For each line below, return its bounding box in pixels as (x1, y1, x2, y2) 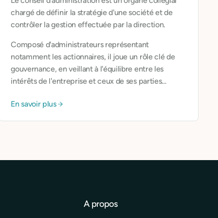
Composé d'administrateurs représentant (11, 40, 149, 49)
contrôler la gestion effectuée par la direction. (11, 20, 165, 29)
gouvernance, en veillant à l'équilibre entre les (11, 64, 163, 73)
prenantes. (11, 89, 47, 98)
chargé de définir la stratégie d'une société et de (11, 8, 173, 17)
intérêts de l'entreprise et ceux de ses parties (11, 76, 162, 86)
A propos (84, 199, 118, 209)
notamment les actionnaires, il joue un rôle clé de (11, 52, 175, 61)
